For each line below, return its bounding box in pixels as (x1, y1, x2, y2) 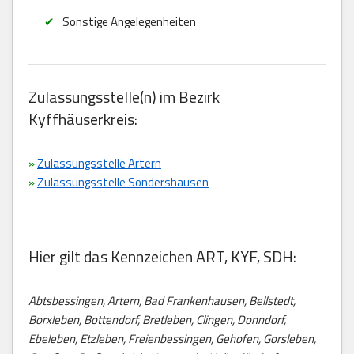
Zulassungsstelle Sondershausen (37, 172, 209, 191)
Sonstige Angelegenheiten (62, 12, 196, 31)
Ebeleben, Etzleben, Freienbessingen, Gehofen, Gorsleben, (28, 329, 316, 348)
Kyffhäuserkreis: (28, 106, 137, 131)
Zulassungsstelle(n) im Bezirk (28, 84, 220, 109)
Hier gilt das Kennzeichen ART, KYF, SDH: (28, 243, 296, 269)
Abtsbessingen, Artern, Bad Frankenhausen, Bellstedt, (28, 291, 296, 310)
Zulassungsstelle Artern (37, 153, 161, 172)
